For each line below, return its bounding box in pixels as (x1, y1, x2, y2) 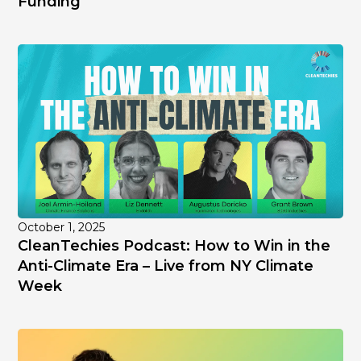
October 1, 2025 (18, 219, 106, 234)
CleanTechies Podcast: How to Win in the (18, 236, 331, 255)
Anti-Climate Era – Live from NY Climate (18, 256, 314, 275)
